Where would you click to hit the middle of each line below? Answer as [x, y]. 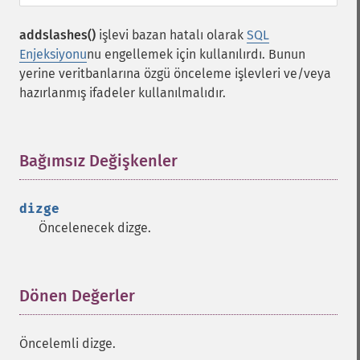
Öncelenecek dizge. [95, 228]
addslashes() [57, 35]
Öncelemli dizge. [67, 344]
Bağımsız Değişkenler [98, 161]
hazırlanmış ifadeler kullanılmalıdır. [123, 93]
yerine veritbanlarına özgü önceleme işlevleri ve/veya [175, 74]
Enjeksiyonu [53, 54]
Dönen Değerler [77, 296]
